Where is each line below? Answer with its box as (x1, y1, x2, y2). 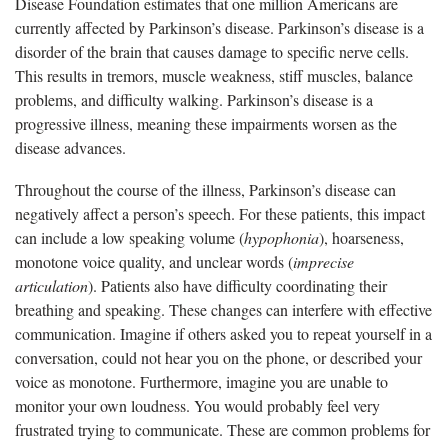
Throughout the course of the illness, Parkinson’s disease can (15, 178, 396, 200)
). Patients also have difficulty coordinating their (88, 274, 387, 296)
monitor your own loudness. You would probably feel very (15, 394, 380, 416)
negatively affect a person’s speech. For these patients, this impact (15, 202, 425, 224)
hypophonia (244, 226, 319, 248)
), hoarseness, (319, 226, 404, 248)
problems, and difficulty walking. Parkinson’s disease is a (15, 88, 373, 110)
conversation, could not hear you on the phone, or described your (15, 346, 422, 368)
